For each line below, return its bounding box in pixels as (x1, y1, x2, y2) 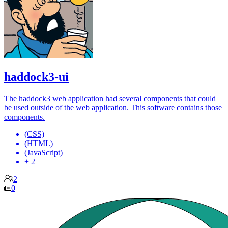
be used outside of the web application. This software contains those (4, 103, 222, 112)
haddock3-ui (4, 70, 69, 84)
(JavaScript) (24, 148, 63, 157)
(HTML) (24, 139, 53, 148)
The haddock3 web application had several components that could (4, 94, 216, 103)
